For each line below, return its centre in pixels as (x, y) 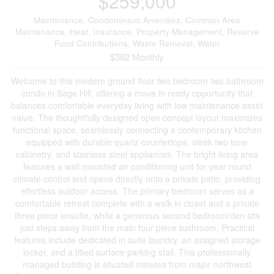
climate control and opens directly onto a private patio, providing (137, 178)
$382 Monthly (137, 56)
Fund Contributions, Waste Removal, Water (137, 43)
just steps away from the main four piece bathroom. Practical (137, 227)
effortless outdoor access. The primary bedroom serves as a (137, 191)
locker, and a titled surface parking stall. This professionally (137, 252)
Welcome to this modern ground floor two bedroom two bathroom (137, 80)
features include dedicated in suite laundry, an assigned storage (137, 239)
